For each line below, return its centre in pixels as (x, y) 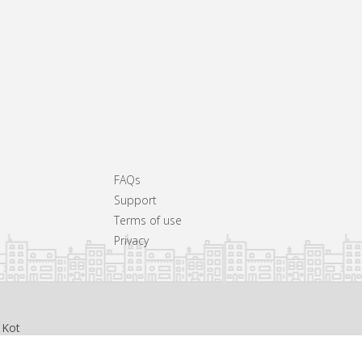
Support (135, 200)
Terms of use (148, 220)
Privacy (131, 240)
